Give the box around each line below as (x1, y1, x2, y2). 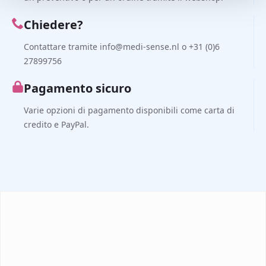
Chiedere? (24, 17, 83, 33)
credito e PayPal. (24, 119, 89, 131)
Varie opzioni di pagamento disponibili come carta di (24, 104, 235, 116)
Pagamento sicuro (24, 80, 131, 97)
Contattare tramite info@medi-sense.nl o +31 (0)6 (24, 41, 220, 53)
